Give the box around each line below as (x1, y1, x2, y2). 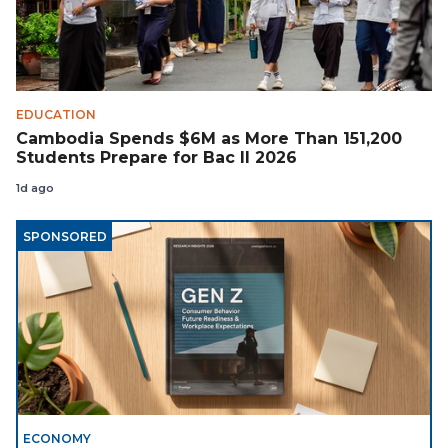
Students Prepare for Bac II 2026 (16, 147, 297, 167)
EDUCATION (16, 107, 96, 123)
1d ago (16, 181, 54, 196)
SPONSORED (23, 229, 107, 245)
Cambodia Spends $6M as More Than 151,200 (16, 128, 402, 148)
